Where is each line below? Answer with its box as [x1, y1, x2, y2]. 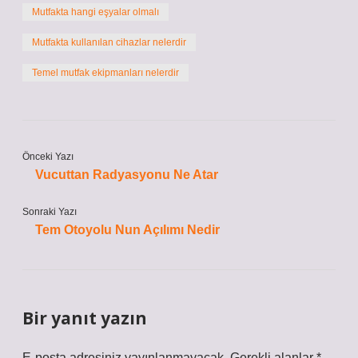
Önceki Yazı [22, 151, 74, 162]
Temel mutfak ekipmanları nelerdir [32, 67, 179, 78]
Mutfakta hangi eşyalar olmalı [32, 6, 159, 18]
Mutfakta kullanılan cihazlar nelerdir [32, 37, 186, 48]
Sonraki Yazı [22, 206, 77, 217]
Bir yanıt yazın [22, 307, 147, 329]
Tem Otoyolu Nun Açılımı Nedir [35, 223, 220, 237]
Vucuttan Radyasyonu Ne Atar [35, 168, 218, 181]
